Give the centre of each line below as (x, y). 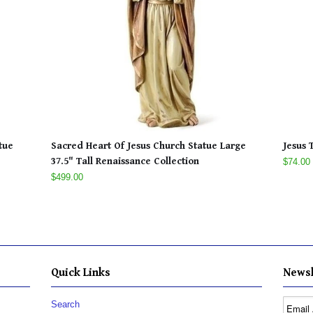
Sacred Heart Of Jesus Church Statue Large (148, 146)
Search (65, 304)
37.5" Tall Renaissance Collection (125, 161)
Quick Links (81, 273)
